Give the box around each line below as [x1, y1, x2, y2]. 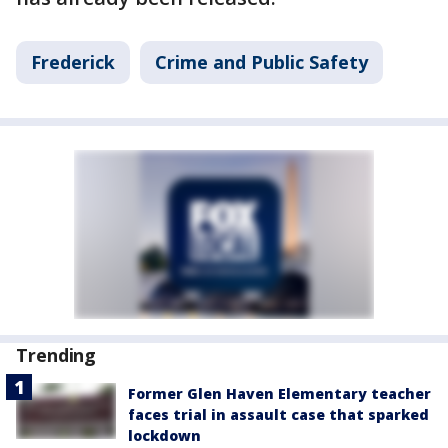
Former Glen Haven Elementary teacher [128, 383, 431, 403]
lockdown [128, 425, 201, 445]
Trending [16, 342, 97, 367]
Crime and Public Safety [155, 49, 368, 74]
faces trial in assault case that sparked [128, 404, 429, 424]
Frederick [31, 49, 115, 74]
